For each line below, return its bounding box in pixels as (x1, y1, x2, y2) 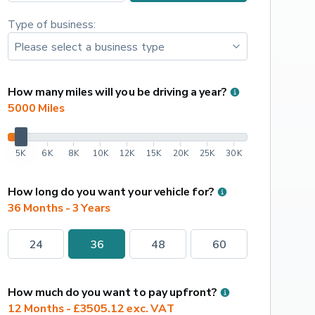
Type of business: (7, 17, 96, 32)
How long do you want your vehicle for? (7, 184, 214, 199)
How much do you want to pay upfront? (7, 285, 217, 300)
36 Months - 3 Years (7, 200, 111, 215)
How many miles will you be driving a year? (7, 84, 227, 99)
